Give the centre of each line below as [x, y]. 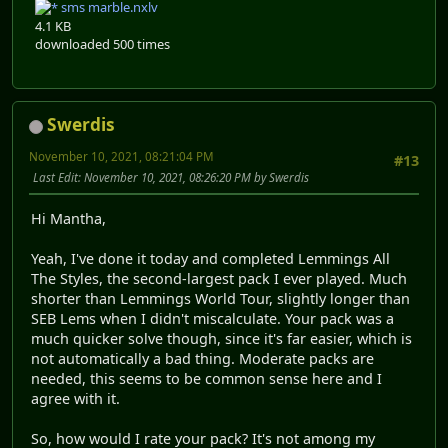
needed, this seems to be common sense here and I [206, 378]
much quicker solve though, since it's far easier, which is [221, 338]
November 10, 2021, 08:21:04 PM [121, 157]
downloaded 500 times [102, 44]
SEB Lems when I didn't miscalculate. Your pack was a [212, 318]
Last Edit [55, 178]
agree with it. [75, 398]
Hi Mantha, [68, 218]
